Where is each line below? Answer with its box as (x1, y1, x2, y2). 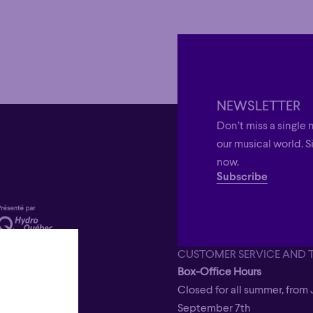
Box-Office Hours (177, 266, 261, 278)
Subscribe (217, 172, 268, 184)
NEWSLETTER (217, 100, 300, 115)
